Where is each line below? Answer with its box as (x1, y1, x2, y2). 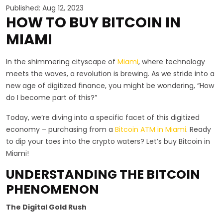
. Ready (186, 124, 211, 134)
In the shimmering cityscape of (6, 56, 117, 67)
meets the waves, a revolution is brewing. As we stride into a (6, 68, 215, 79)
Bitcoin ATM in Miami (115, 124, 186, 134)
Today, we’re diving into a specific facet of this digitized (6, 112, 200, 122)
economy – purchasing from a (6, 124, 115, 134)
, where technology (138, 56, 205, 67)
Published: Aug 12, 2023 (6, 2, 84, 13)
